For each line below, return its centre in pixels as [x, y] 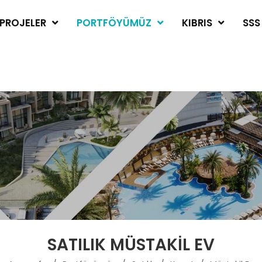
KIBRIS [197, 23]
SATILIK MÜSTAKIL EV [131, 245]
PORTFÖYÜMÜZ [114, 23]
